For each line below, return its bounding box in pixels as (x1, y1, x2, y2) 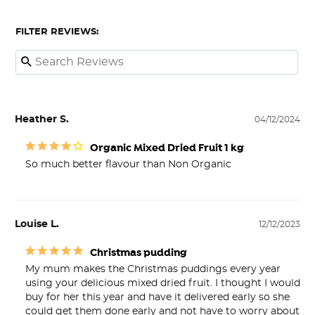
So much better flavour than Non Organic (25, 159, 231, 169)
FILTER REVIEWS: (15, 27, 98, 37)
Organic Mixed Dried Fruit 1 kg (90, 141, 244, 155)
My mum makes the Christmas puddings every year (25, 264, 281, 274)
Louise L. (15, 219, 59, 229)
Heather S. (15, 114, 69, 124)
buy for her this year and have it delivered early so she (25, 292, 290, 302)
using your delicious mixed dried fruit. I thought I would (25, 278, 300, 288)
